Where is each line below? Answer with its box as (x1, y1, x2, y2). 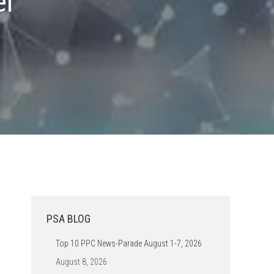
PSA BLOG (46, 212, 91, 225)
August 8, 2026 (56, 257, 107, 267)
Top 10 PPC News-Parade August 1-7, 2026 (56, 239, 202, 248)
